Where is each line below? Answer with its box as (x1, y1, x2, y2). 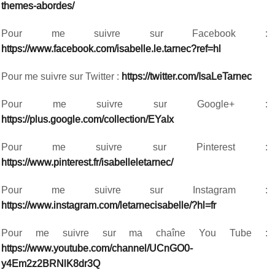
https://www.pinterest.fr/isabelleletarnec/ (1, 157, 174, 168)
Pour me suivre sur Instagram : (1, 185, 268, 195)
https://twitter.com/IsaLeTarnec (122, 71, 252, 82)
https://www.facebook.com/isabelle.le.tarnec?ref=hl (1, 44, 222, 54)
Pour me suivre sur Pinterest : (1, 142, 268, 152)
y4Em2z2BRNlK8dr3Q (1, 258, 101, 269)
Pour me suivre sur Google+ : (1, 99, 268, 109)
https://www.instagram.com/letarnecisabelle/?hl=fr (1, 200, 217, 211)
